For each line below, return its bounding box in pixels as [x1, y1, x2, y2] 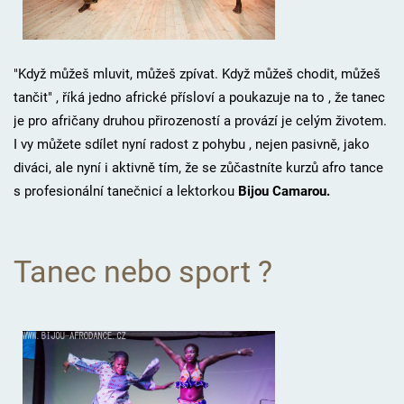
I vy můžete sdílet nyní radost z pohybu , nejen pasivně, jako [13, 136, 370, 153]
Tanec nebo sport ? [13, 254, 272, 290]
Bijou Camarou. [234, 183, 330, 200]
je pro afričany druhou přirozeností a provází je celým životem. [13, 113, 387, 130]
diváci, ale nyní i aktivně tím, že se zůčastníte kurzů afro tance [13, 160, 383, 177]
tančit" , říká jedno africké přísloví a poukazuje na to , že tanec [13, 89, 385, 106]
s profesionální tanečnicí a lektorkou [13, 183, 234, 200]
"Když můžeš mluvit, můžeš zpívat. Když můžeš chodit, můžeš [13, 66, 381, 83]
